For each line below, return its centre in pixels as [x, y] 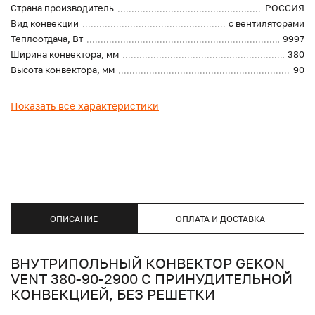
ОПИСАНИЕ [73, 219]
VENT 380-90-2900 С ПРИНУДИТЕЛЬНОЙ [152, 279]
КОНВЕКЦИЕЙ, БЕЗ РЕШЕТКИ [113, 294]
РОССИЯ [285, 8]
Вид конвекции [45, 24]
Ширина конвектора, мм [65, 54]
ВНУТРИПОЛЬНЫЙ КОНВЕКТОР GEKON [148, 263]
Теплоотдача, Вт [47, 39]
